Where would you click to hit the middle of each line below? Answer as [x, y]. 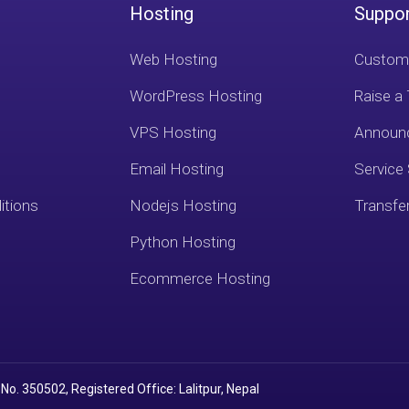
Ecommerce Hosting [200, 278]
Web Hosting [174, 59]
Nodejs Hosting [184, 205]
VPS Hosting [173, 132]
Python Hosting [183, 242]
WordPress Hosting [196, 96]
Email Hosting [177, 169]
